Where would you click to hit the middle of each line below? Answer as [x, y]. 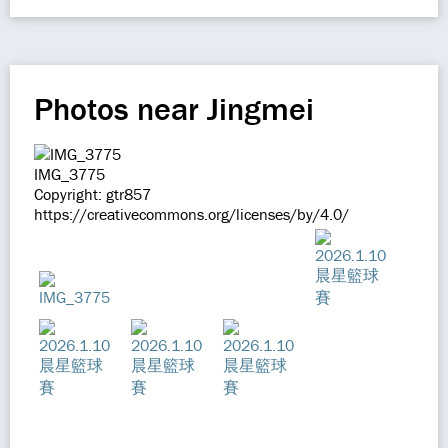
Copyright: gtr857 [92, 194]
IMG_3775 [69, 174]
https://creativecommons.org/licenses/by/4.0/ [191, 214]
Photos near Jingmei [174, 108]
